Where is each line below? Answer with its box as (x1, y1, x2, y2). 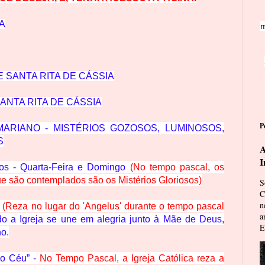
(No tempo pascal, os (130, 161, 225, 172)
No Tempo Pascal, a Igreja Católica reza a (40, 253, 224, 263)
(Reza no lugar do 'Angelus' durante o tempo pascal (2, 201, 225, 211)
